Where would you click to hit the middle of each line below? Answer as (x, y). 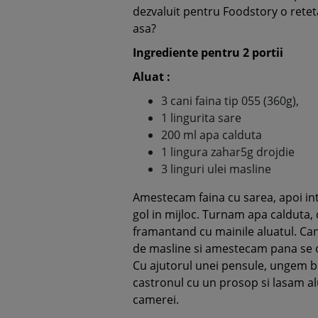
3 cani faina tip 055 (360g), (230, 100)
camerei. (156, 299)
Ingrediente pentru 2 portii (208, 52)
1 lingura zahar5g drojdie (228, 152)
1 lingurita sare (201, 117)
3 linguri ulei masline (216, 169)
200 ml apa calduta (212, 135)
